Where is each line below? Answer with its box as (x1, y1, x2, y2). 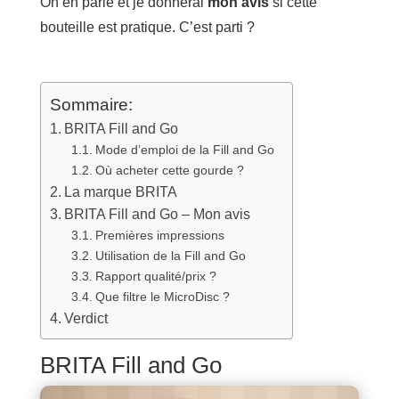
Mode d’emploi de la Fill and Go (94, 142, 274, 157)
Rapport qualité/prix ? (94, 268, 216, 283)
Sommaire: (49, 94, 133, 114)
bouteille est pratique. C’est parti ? (39, 19, 255, 35)
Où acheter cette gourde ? (94, 162, 244, 177)
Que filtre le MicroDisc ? (94, 289, 230, 304)
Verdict (63, 310, 108, 326)
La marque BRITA (63, 183, 177, 199)
